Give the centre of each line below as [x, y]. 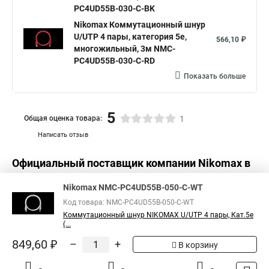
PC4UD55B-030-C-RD [114, 61]
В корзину [197, 245]
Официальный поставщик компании [105, 163]
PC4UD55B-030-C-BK [114, 8]
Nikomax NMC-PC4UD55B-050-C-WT [133, 187]
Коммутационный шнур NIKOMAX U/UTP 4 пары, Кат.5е [158, 215]
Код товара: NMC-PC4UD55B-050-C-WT [128, 202]
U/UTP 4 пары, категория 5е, [130, 37]
